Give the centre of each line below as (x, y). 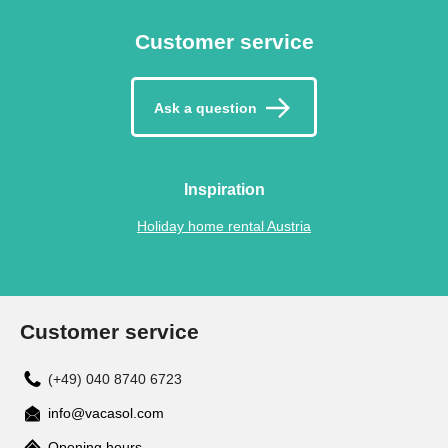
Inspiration (224, 189)
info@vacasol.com (106, 412)
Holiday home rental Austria (224, 225)
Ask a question (205, 108)
